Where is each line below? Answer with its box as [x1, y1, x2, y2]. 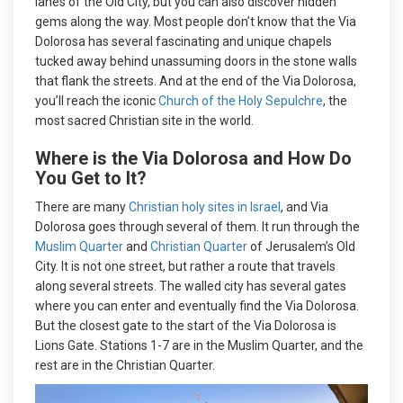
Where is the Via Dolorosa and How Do [35, 147, 352, 169]
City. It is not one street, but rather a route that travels [35, 258, 336, 273]
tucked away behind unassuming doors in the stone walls [35, 53, 357, 68]
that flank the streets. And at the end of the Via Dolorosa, [35, 73, 356, 88]
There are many [35, 199, 129, 214]
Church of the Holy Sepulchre [158, 93, 323, 108]
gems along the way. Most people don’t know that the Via [35, 13, 356, 29]
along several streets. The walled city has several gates [35, 278, 346, 293]
